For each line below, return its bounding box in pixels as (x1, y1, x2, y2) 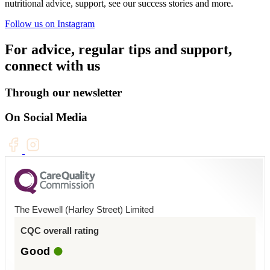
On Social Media (5, 110, 87, 124)
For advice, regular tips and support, (5, 42, 232, 58)
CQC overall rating (20, 225, 99, 236)
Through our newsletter (5, 86, 122, 99)
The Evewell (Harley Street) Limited (14, 204, 154, 215)
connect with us (5, 58, 100, 74)
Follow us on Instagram (5, 19, 95, 30)
